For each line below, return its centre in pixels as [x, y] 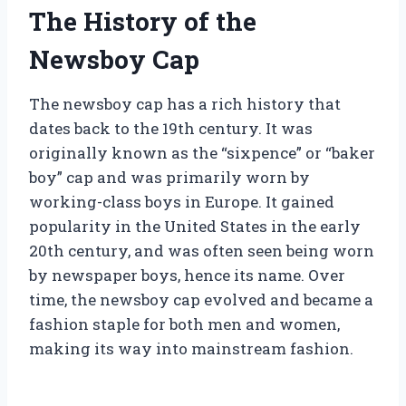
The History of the [143, 21]
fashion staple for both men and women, [184, 324]
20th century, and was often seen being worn [202, 250]
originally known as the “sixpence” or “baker [202, 152]
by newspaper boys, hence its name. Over [187, 275]
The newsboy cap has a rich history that [185, 103]
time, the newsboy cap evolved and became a [201, 299]
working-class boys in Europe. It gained [182, 201]
